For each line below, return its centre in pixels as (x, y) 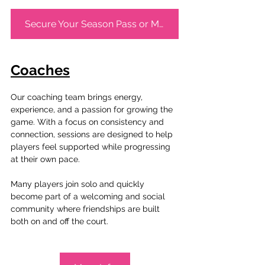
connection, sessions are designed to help (93, 134)
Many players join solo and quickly (79, 184)
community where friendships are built (86, 209)
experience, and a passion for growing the (93, 109)
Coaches (40, 70)
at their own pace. (45, 159)
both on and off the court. (59, 221)
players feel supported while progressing (92, 146)
